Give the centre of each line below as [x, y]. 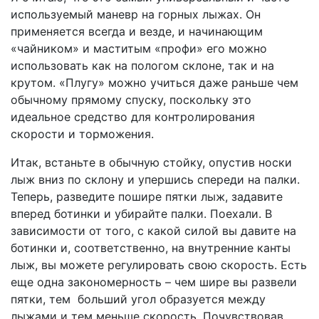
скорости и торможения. [82, 134]
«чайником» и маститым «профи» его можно [139, 49]
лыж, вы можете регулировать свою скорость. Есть [159, 265]
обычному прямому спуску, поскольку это [131, 100]
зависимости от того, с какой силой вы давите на [153, 231]
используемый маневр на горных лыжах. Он [136, 15]
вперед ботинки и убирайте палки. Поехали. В [141, 214]
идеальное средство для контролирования [133, 117]
